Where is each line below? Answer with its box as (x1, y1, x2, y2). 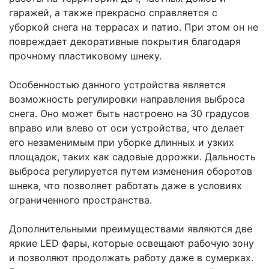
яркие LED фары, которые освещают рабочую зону (9, 237, 254, 249)
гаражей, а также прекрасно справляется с (9, 6, 217, 19)
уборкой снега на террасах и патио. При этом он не (9, 20, 258, 33)
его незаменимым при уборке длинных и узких (9, 136, 234, 148)
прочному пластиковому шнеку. (9, 49, 162, 62)
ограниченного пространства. (9, 193, 152, 206)
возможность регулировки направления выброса (9, 92, 245, 105)
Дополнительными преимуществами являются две (9, 222, 252, 235)
